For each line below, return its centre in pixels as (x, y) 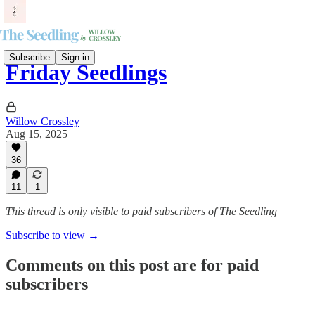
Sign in (75, 57)
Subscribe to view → (52, 235)
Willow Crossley (43, 121)
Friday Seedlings (86, 73)
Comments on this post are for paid (132, 265)
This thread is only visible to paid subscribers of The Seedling (141, 211)
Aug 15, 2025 (37, 134)
